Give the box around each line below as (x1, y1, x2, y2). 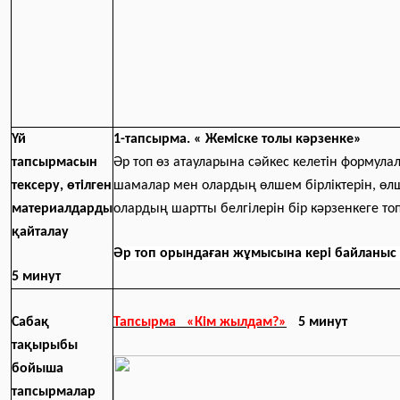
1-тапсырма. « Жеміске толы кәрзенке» (113, 132, 369, 146)
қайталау (12, 225, 69, 239)
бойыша (12, 362, 63, 376)
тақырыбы (12, 338, 78, 353)
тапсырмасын (12, 155, 97, 170)
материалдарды (12, 202, 112, 216)
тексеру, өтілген (12, 179, 112, 193)
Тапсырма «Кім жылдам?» (113, 315, 287, 329)
